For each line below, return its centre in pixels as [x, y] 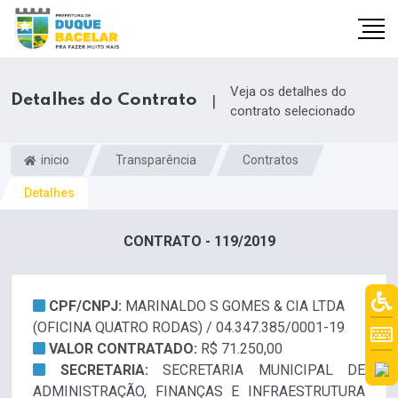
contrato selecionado [293, 111]
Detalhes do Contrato [104, 101]
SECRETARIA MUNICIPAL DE [264, 370]
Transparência [156, 159]
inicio [54, 159]
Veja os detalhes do [288, 91]
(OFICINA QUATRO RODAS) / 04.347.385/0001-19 [189, 328]
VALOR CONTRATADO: [125, 349]
